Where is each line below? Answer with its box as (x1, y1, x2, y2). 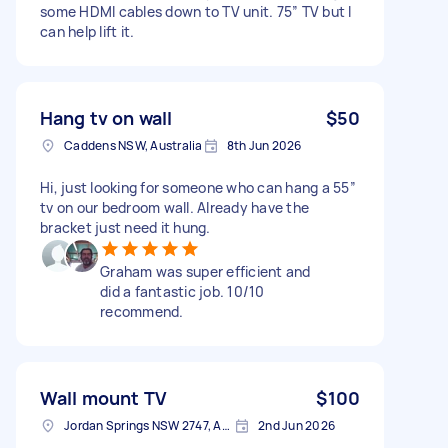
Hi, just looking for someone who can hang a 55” (40, 177, 356, 197)
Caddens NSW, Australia (64, 136, 203, 154)
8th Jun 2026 (226, 136, 302, 154)
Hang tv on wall (40, 105, 173, 130)
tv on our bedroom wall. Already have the (40, 197, 309, 217)
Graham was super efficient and (100, 261, 311, 281)
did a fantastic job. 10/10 (100, 281, 265, 301)
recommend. (100, 301, 184, 321)
